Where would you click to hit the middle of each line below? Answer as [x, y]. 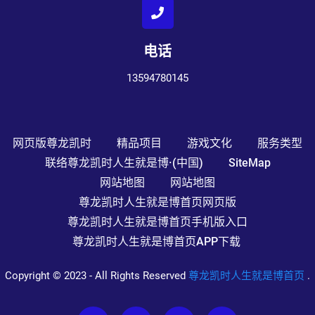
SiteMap [249, 163]
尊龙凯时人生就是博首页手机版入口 [157, 222]
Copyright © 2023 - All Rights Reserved [97, 276]
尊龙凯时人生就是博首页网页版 [157, 202]
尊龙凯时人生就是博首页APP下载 [156, 242]
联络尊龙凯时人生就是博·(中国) [124, 163]
